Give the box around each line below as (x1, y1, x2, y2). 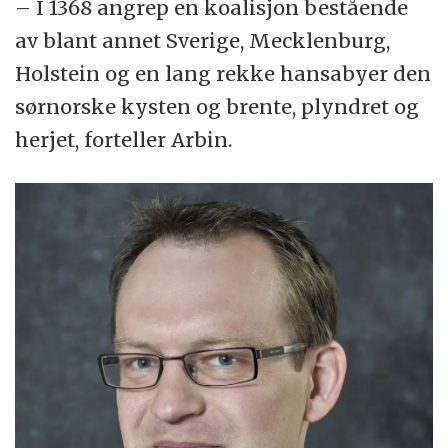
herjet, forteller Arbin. (15, 127, 233, 153)
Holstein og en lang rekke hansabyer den (15, 61, 432, 87)
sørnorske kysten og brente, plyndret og (15, 94, 420, 120)
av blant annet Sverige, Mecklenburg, (15, 28, 391, 54)
